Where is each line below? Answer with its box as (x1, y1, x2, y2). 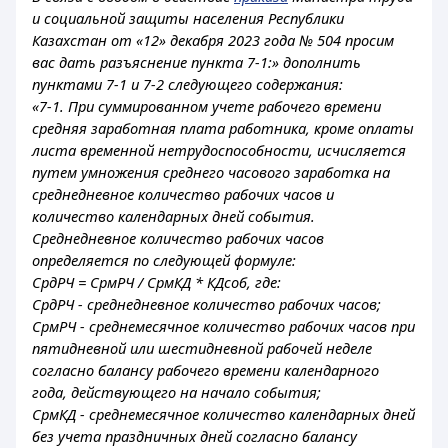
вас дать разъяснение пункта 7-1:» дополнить (32, 52, 361, 72)
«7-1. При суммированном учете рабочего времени (32, 96, 381, 116)
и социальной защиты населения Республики (32, 8, 344, 28)
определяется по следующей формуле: (32, 250, 296, 270)
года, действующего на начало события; (32, 382, 321, 402)
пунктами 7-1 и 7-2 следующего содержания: (32, 74, 343, 94)
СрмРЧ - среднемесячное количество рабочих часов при (32, 316, 415, 336)
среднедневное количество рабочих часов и (32, 184, 334, 204)
